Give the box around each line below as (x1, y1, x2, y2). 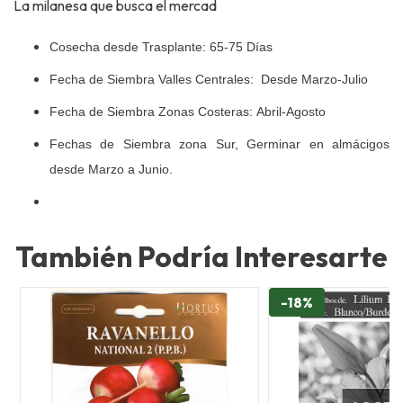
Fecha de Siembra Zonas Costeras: (49, 104, 256, 120)
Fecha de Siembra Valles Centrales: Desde (49, 72, 301, 87)
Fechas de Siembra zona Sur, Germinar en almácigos (49, 137, 390, 152)
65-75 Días (210, 40, 273, 55)
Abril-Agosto (256, 104, 326, 120)
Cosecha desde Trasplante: (49, 40, 210, 55)
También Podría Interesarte (15, 238, 388, 275)
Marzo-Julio (301, 72, 368, 87)
